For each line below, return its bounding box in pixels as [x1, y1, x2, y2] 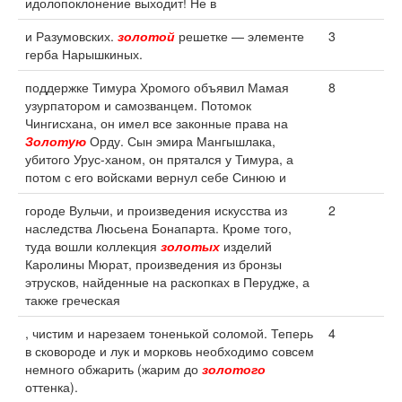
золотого [202, 360, 266, 378]
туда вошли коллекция [25, 237, 161, 255]
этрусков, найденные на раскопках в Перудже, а [25, 273, 310, 291]
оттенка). [25, 378, 78, 396]
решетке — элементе [175, 27, 304, 45]
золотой [118, 27, 175, 45]
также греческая [25, 291, 120, 309]
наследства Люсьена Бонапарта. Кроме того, [25, 219, 292, 237]
